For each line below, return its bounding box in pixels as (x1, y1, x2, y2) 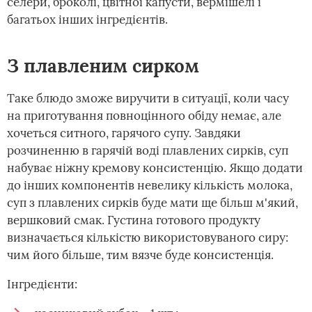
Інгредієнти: (7, 276, 77, 292)
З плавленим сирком (7, 54, 199, 77)
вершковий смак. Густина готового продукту (7, 212, 260, 228)
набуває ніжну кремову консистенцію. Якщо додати (7, 160, 303, 175)
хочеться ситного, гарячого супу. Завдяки (7, 125, 241, 141)
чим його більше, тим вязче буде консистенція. (7, 247, 274, 263)
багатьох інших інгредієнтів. (7, 12, 168, 27)
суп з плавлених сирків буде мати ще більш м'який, (7, 195, 298, 210)
